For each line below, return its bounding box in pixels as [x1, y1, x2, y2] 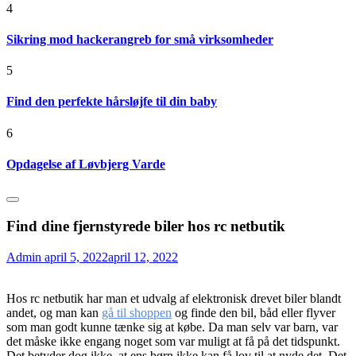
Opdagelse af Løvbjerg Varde [6, 157, 165, 171]
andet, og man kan [6, 305, 102, 319]
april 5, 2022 [44, 250, 108, 264]
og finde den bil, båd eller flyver [172, 305, 335, 319]
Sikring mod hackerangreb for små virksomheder [6, 32, 273, 46]
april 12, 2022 [108, 250, 178, 264]
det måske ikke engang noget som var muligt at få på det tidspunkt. [6, 334, 340, 348]
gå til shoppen [102, 305, 172, 319]
